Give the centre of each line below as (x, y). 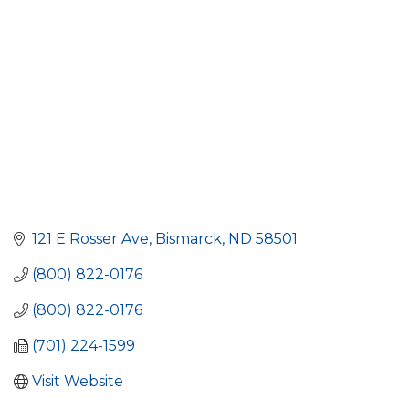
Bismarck (189, 239)
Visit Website (78, 382)
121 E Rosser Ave (90, 239)
